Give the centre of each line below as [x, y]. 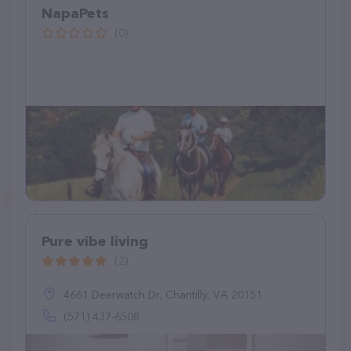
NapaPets [75, 13]
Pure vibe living [95, 241]
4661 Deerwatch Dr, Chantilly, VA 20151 [163, 295]
